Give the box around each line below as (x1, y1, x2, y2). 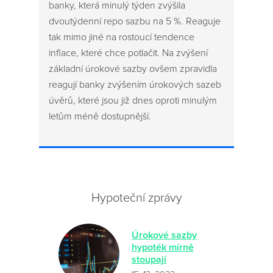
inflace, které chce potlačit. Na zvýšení (49, 47, 208, 59)
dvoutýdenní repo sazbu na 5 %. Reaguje (49, 15, 221, 27)
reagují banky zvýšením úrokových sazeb (49, 79, 221, 91)
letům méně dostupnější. (49, 110, 151, 122)
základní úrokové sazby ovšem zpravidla (49, 63, 217, 75)
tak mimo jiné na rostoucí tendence (49, 31, 194, 43)
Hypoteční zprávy (91, 191, 182, 205)
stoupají (132, 253, 166, 266)
